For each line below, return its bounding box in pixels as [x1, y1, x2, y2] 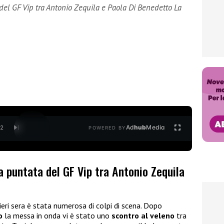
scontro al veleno [111, 210, 174, 221]
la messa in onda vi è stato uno [2, 210, 111, 221]
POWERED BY [88, 125, 126, 131]
